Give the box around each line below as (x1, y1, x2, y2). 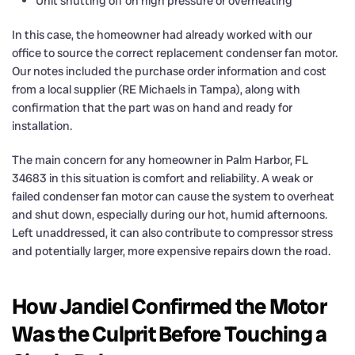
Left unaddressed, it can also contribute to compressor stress (12, 224, 333, 241)
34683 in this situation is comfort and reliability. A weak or (12, 170, 313, 186)
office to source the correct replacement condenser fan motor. (12, 44, 338, 61)
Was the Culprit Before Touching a (12, 319, 327, 348)
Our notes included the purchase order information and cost (12, 63, 326, 79)
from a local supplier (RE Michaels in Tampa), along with (12, 81, 300, 97)
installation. (12, 117, 72, 134)
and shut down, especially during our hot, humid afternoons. (12, 206, 327, 223)
